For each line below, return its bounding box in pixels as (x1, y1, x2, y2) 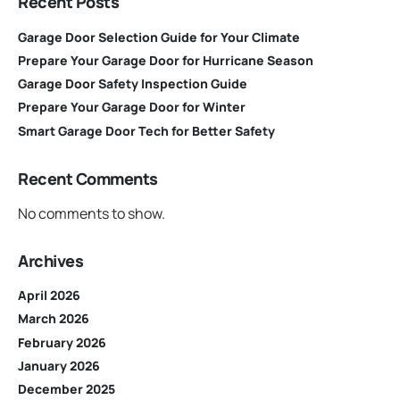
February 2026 (18, 333, 106, 351)
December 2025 (18, 380, 115, 398)
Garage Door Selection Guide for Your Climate (18, 28, 300, 46)
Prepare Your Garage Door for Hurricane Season (18, 51, 313, 69)
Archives (18, 249, 84, 271)
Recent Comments (18, 167, 158, 189)
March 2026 (18, 310, 89, 328)
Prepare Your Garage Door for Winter (18, 98, 246, 116)
